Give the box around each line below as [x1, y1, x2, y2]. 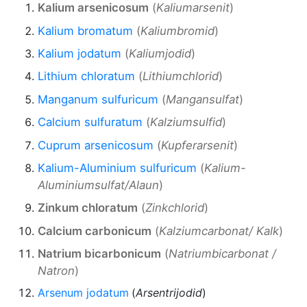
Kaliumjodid [129, 47, 191, 61]
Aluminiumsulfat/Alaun [38, 178, 159, 193]
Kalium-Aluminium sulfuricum [38, 161, 197, 175]
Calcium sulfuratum [38, 115, 143, 130]
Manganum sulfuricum [38, 92, 158, 106]
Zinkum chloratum [38, 201, 138, 215]
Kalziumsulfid [150, 115, 222, 130]
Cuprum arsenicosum [38, 138, 153, 152]
